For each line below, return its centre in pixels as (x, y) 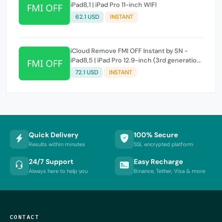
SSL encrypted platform (164, 144)
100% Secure (156, 135)
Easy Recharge (158, 162)
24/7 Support (51, 162)
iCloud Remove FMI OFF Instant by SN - (129, 51)
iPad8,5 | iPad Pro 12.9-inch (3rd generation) (137, 60)
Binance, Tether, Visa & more (169, 171)
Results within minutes (57, 144)
